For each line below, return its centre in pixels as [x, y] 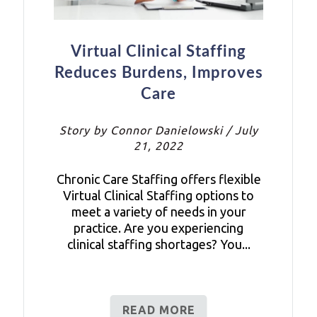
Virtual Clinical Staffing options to [158, 196]
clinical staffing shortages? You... [158, 244]
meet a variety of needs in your [158, 212]
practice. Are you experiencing [158, 228]
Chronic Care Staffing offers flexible [158, 179]
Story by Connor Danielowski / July [158, 131]
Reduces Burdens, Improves [158, 73]
